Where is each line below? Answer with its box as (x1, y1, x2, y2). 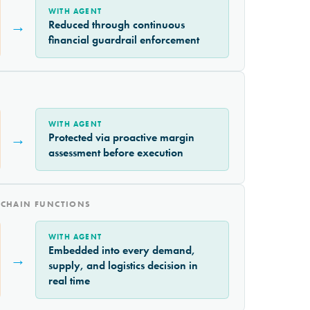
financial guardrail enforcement (48, 33, 199, 48)
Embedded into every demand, (48, 243, 195, 258)
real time (48, 273, 90, 289)
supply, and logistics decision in (48, 258, 198, 273)
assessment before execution (48, 145, 183, 161)
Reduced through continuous (48, 17, 185, 33)
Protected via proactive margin (48, 130, 194, 145)
